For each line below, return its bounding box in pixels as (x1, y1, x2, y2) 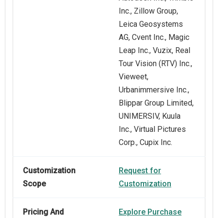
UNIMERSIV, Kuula (119, 111, 181, 121)
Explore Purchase (119, 207, 182, 217)
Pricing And (23, 207, 64, 217)
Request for (119, 165, 161, 175)
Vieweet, (119, 72, 148, 81)
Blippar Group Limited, (119, 98, 194, 108)
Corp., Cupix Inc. (119, 137, 172, 147)
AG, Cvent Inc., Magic (119, 32, 189, 42)
